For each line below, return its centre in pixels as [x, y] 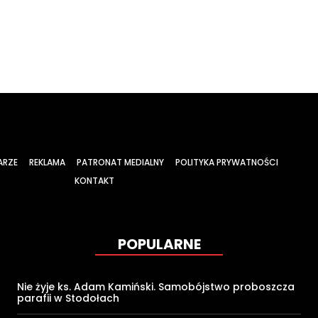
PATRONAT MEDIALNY [120, 162]
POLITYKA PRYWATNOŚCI [226, 162]
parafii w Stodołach [68, 298]
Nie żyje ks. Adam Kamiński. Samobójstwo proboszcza [156, 287]
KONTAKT [95, 180]
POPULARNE [159, 245]
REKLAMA [47, 162]
